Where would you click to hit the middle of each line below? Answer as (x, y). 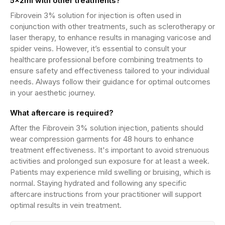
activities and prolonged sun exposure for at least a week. (110, 161)
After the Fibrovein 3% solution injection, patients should (107, 128)
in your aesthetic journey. (53, 93)
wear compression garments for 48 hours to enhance (102, 139)
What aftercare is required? (62, 113)
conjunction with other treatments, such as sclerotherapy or (113, 26)
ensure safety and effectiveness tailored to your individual (110, 71)
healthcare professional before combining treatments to (106, 60)
